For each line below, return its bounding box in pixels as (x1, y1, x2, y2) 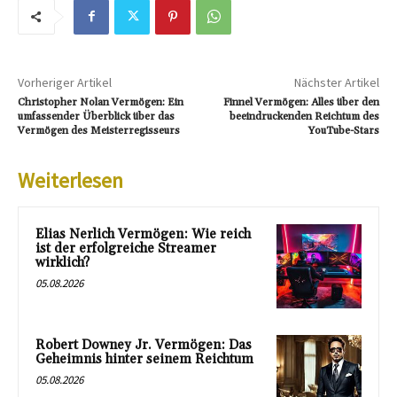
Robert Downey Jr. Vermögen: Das (35, 337, 252, 354)
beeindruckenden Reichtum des (229, 109, 379, 123)
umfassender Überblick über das (18, 109, 175, 123)
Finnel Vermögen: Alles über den (222, 95, 379, 109)
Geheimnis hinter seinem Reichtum (35, 351, 253, 369)
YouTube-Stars (307, 123, 379, 137)
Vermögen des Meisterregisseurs (18, 123, 180, 137)
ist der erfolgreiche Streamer (35, 239, 216, 257)
